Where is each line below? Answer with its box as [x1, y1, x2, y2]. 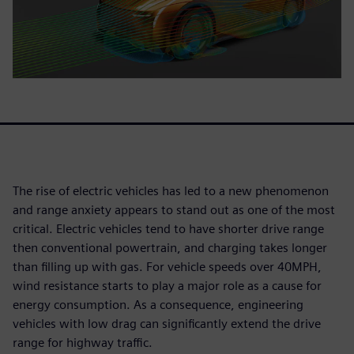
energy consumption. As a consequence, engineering [13, 296, 303, 312]
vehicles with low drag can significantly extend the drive [13, 315, 321, 331]
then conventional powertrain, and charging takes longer [13, 239, 327, 255]
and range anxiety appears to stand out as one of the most [13, 201, 335, 217]
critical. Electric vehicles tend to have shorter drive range [13, 220, 324, 236]
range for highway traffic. [13, 334, 153, 350]
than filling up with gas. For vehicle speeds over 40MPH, [13, 258, 322, 274]
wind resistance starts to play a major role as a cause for [13, 277, 322, 293]
